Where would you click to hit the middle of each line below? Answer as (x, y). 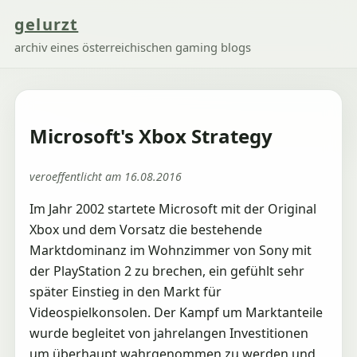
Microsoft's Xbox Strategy (151, 135)
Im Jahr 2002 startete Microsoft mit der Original (173, 208)
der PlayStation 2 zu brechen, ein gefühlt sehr (167, 271)
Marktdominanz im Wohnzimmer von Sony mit (170, 250)
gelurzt (46, 24)
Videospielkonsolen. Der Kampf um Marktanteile (176, 312)
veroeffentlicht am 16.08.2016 (105, 176)
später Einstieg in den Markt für (125, 291)
